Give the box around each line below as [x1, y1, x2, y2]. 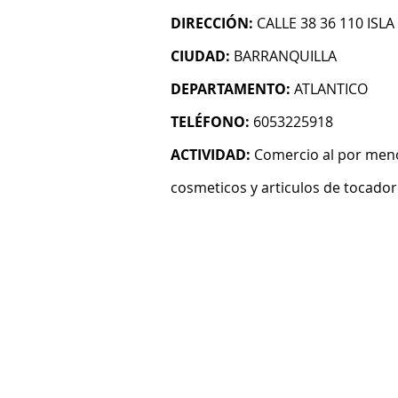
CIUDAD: [171, 46, 230, 66]
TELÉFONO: [171, 112, 250, 131]
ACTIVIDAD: [171, 145, 251, 164]
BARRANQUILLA [234, 46, 337, 66]
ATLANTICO [294, 79, 368, 99]
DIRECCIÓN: [171, 13, 253, 33]
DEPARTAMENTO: [171, 79, 291, 99]
